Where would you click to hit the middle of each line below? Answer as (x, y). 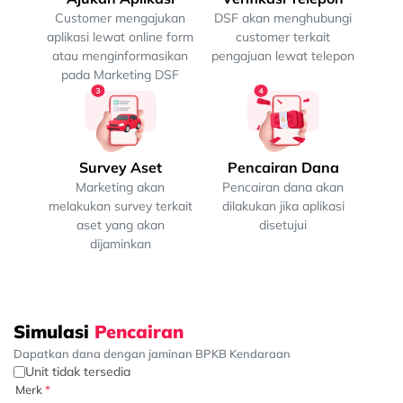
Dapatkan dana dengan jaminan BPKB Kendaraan (152, 353)
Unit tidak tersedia (78, 371)
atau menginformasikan (120, 55)
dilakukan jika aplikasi (283, 206)
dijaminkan (120, 243)
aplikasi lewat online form (120, 36)
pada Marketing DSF (120, 74)
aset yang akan (120, 224)
